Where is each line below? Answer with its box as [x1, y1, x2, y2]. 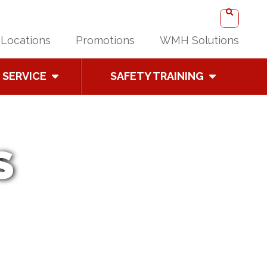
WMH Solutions [160, 33, 239, 46]
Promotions [76, 33, 135, 46]
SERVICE [2, 69, 46, 82]
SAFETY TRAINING [110, 69, 204, 82]
